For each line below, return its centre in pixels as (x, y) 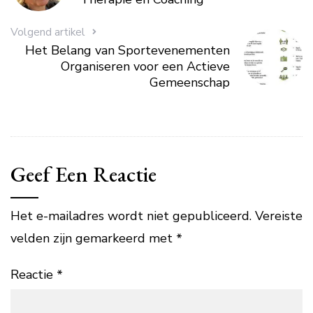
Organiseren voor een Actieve (146, 66)
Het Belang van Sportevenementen (128, 50)
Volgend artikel (48, 32)
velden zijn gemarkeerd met (93, 238)
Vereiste (279, 216)
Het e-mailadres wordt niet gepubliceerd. (131, 216)
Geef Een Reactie (83, 174)
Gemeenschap (190, 82)
